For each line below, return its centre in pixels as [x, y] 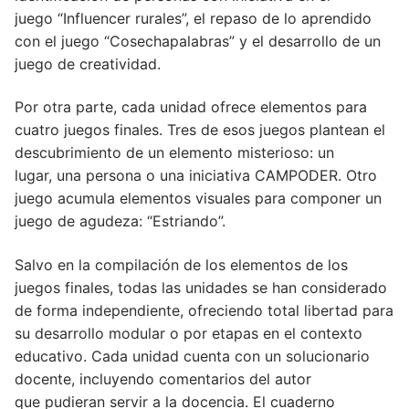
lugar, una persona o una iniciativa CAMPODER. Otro [196, 176]
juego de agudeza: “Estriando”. [120, 221]
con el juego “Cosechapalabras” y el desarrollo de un [198, 41]
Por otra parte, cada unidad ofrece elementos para [191, 107]
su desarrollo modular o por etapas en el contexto [189, 333]
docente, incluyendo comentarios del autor [163, 378]
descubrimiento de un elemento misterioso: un [174, 153]
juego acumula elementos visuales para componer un [198, 199]
